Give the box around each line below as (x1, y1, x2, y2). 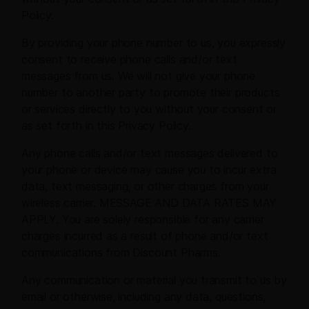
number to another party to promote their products (21, 86, 280, 100)
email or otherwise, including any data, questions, (21, 290, 266, 304)
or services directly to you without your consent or (21, 102, 277, 117)
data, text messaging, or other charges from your (21, 179, 269, 194)
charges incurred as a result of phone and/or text (21, 229, 268, 243)
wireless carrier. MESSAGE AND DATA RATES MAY (21, 196, 277, 210)
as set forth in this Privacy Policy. (21, 119, 191, 133)
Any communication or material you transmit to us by (21, 273, 288, 288)
